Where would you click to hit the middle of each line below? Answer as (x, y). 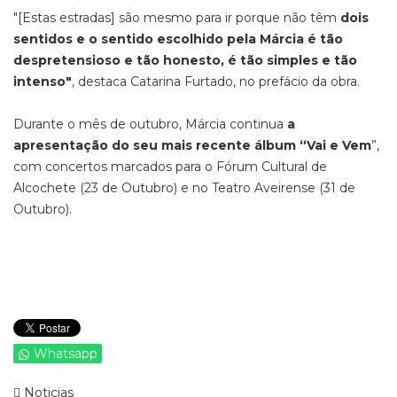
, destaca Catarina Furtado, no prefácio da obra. (216, 82)
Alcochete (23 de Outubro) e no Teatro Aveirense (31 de (184, 188)
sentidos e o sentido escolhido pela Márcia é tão (178, 39)
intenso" (43, 82)
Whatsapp (66, 354)
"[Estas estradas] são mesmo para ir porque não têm (177, 18)
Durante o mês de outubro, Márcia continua (150, 125)
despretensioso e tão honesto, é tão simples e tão (185, 61)
